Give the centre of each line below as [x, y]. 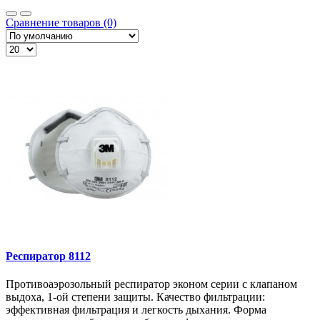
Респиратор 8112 [48, 256]
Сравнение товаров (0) [61, 22]
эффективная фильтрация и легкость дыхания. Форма [136, 310]
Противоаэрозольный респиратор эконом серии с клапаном [151, 284]
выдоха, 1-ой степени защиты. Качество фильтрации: [135, 297]
